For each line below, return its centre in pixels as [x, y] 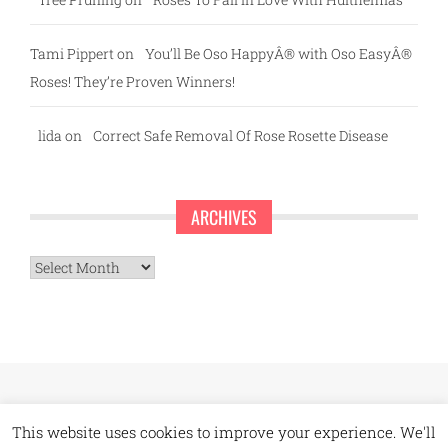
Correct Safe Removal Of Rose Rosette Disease [240, 135]
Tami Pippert [72, 53]
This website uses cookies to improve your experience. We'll [224, 431]
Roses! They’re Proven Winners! [132, 81]
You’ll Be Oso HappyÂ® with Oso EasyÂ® [278, 53]
